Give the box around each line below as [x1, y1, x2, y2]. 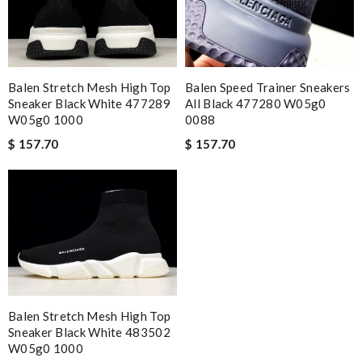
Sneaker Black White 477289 [8, 95, 170, 111]
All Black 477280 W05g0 [185, 95, 326, 111]
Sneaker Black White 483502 [8, 325, 170, 340]
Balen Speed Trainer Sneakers [185, 79, 351, 95]
